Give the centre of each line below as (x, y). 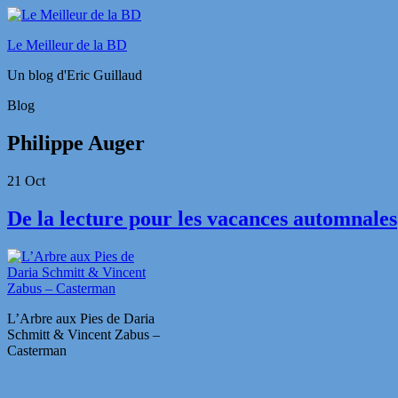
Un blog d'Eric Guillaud (75, 75)
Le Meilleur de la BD (67, 45)
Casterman (37, 350)
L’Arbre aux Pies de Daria (81, 318)
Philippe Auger (76, 143)
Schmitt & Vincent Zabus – (84, 334)
